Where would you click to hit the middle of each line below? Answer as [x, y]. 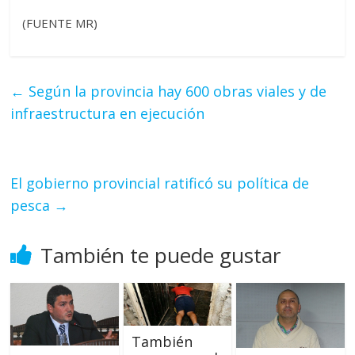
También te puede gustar [161, 255]
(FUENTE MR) [60, 23]
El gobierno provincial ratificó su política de [160, 183]
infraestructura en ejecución [108, 113]
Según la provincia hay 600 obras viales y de [176, 91]
